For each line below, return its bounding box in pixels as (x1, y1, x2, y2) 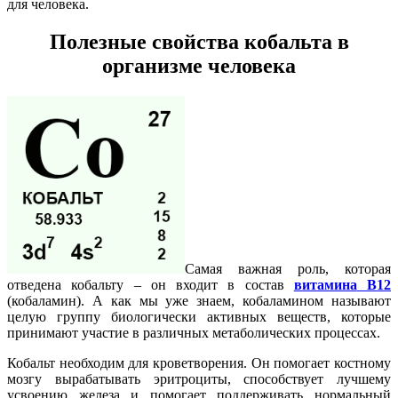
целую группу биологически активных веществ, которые (7, 308, 391, 324)
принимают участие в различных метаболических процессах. (7, 324, 380, 340)
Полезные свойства (49, 29, 239, 53)
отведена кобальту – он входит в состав (7, 276, 294, 292)
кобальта (243, 29, 332, 53)
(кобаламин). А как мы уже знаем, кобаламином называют (7, 292, 391, 308)
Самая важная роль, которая (185, 260, 391, 276)
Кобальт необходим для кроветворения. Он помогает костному (7, 354, 391, 370)
